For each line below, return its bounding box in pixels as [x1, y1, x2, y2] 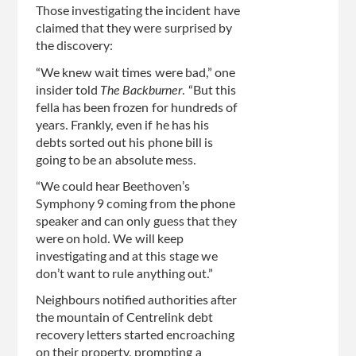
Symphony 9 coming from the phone [35, 197, 235, 211]
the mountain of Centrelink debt [35, 311, 213, 324]
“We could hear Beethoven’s [35, 180, 191, 193]
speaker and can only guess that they [35, 215, 237, 228]
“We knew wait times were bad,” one [35, 66, 235, 79]
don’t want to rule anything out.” [35, 267, 213, 281]
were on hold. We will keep [35, 232, 184, 246]
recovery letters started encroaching [35, 328, 235, 342]
